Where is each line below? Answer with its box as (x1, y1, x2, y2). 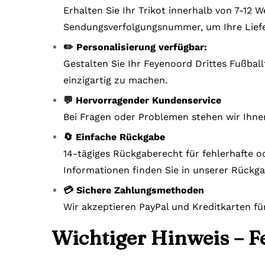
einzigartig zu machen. (63, 74, 167, 86)
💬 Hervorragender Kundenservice (63, 94, 221, 106)
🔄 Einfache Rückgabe (63, 131, 165, 143)
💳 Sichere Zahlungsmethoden (63, 184, 204, 196)
